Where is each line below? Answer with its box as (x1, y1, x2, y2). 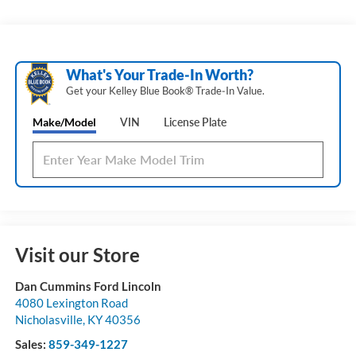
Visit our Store (14, 243, 140, 267)
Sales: (14, 337, 48, 352)
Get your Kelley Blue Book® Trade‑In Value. (65, 83, 265, 97)
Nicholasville (14, 312, 83, 327)
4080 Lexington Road (14, 296, 128, 311)
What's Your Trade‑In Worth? (65, 65, 253, 83)
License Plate (163, 114, 226, 129)
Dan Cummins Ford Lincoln (14, 279, 161, 294)
